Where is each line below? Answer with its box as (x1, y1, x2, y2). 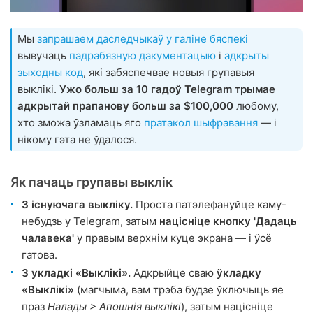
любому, (233, 99, 279, 112)
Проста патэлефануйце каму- (133, 197, 286, 211)
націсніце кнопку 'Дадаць (159, 214, 297, 228)
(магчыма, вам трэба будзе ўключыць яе (74, 282, 284, 296)
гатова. (22, 247, 57, 261)
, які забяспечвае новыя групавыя (83, 65, 254, 79)
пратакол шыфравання (144, 115, 258, 129)
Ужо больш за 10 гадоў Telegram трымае (59, 82, 275, 96)
